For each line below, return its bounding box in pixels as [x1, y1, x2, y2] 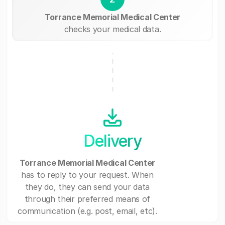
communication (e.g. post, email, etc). [18, 206, 157, 216]
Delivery [83, 131, 142, 151]
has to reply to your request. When [21, 170, 154, 180]
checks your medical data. [64, 24, 161, 34]
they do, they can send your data [25, 182, 150, 192]
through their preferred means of [24, 194, 151, 204]
